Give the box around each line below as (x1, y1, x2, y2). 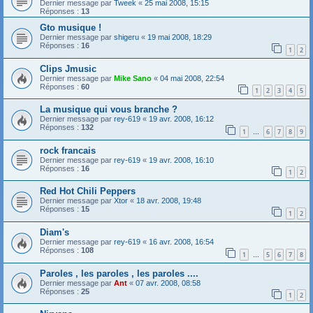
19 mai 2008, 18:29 (147, 32, 212, 41)
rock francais (40, 145, 96, 156)
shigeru (114, 32, 139, 41)
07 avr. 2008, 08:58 (136, 278, 201, 287)
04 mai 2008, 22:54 (160, 73, 224, 82)
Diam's (40, 227, 69, 238)
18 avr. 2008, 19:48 (136, 196, 201, 205)
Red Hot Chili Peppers (40, 186, 136, 197)
